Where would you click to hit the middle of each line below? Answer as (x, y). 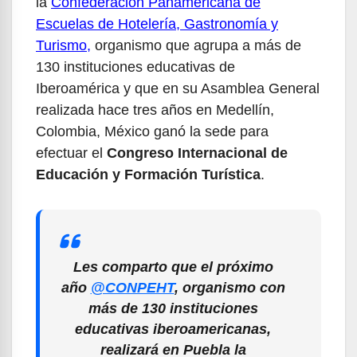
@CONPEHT (132, 287)
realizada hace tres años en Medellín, (155, 110)
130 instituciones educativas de (135, 67)
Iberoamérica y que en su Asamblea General (178, 88)
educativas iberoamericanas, (173, 329)
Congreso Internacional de (195, 153)
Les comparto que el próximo (173, 267)
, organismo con (229, 287)
